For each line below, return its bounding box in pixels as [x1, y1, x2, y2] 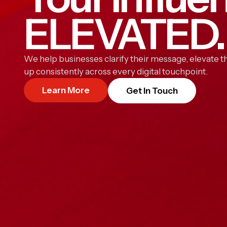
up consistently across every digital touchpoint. [24, 66, 208, 77]
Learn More [42, 85, 90, 95]
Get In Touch [126, 86, 178, 96]
